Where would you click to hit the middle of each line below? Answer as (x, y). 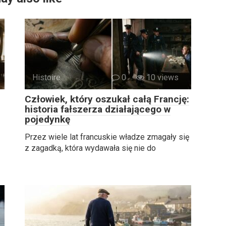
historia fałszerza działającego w (98, 109)
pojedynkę (47, 119)
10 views (161, 77)
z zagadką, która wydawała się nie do (90, 148)
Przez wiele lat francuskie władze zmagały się (107, 137)
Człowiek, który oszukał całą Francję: (107, 99)
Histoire (46, 77)
